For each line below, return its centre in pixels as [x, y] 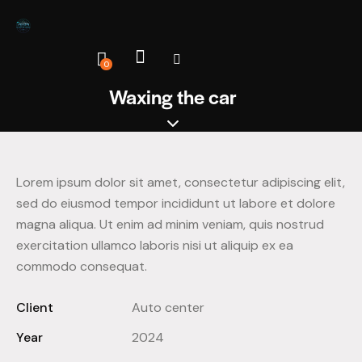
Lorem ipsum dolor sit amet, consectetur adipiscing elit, [181, 183]
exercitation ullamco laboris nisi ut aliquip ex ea [155, 246]
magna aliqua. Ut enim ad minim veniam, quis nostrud [170, 225]
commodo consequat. [82, 267]
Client [35, 308]
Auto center [168, 308]
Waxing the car [173, 97]
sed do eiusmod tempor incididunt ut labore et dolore [176, 204]
